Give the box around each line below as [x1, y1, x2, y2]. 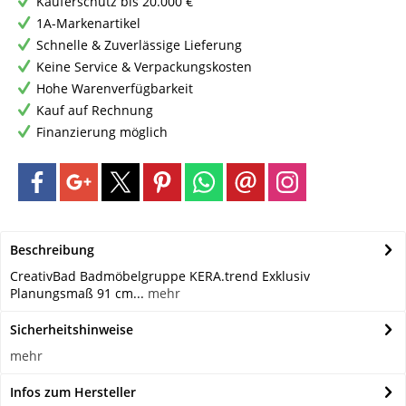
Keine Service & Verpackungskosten [36, 58, 252, 76]
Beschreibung [10, 241, 94, 259]
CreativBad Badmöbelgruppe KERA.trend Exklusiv [10, 267, 310, 285]
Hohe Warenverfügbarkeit [36, 80, 193, 98]
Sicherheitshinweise [10, 321, 133, 339]
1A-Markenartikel [36, 14, 140, 33]
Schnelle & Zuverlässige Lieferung [36, 36, 242, 54]
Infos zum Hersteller [10, 383, 136, 401]
